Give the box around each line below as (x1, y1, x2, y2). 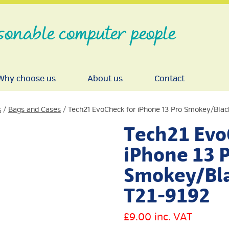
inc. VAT (154, 211, 192, 223)
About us (87, 74, 123, 84)
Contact (154, 74, 185, 84)
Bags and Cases (8, 105, 61, 114)
